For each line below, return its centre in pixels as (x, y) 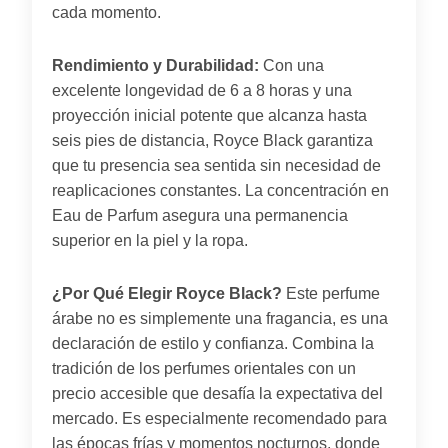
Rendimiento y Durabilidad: (155, 65)
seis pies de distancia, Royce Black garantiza (212, 140)
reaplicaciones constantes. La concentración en (220, 190)
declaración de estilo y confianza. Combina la (213, 343)
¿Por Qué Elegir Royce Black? (167, 293)
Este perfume (331, 293)
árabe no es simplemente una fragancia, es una (220, 318)
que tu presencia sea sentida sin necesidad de (216, 165)
